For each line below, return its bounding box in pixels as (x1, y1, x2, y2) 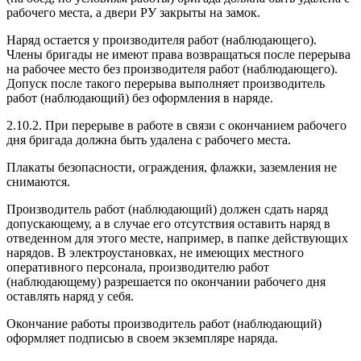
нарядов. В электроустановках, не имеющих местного (6, 245, 304, 259)
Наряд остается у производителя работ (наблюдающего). (6, 32, 317, 47)
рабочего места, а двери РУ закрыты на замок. (6, 5, 260, 19)
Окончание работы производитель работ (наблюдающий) (6, 316, 322, 330)
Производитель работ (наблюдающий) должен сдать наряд (6, 201, 328, 216)
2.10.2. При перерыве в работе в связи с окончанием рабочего (6, 118, 346, 132)
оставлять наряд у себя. (6, 288, 134, 303)
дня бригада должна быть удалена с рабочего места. (6, 132, 291, 147)
